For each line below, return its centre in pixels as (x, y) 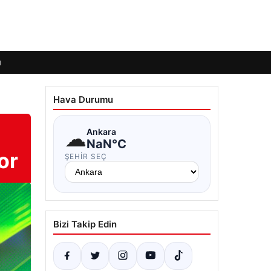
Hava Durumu (83, 100)
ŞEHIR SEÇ (86, 156)
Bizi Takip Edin (85, 224)
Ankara (101, 131)
